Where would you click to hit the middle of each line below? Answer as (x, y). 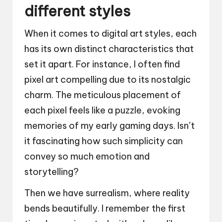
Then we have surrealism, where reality (107, 193)
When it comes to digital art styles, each (111, 33)
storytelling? (52, 171)
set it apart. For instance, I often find (102, 64)
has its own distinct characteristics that (109, 49)
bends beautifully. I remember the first (105, 208)
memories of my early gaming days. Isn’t (110, 125)
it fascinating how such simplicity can (104, 141)
